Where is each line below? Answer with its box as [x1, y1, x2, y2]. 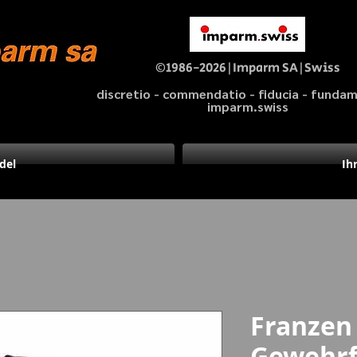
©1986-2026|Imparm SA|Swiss [155, 59, 340, 77]
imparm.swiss [207, 98, 288, 115]
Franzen [250, 308, 352, 343]
